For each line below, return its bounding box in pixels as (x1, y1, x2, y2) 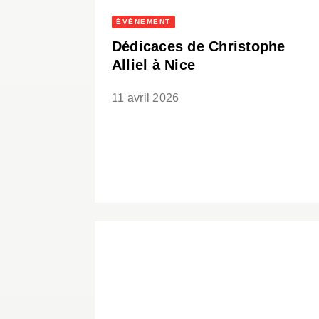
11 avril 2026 (112, 92, 179, 105)
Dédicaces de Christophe (112, 38, 286, 55)
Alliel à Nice (112, 57, 196, 73)
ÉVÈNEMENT (116, 18, 171, 26)
